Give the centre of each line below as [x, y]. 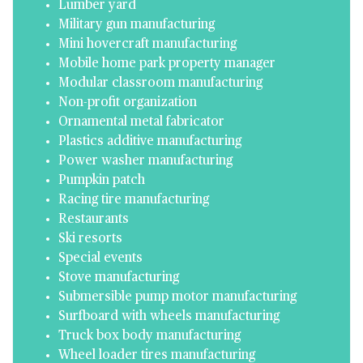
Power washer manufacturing [145, 161]
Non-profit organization [128, 103]
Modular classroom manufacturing [160, 83]
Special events [100, 258]
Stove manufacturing [119, 278]
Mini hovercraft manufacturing [147, 45]
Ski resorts [90, 239]
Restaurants [94, 220]
